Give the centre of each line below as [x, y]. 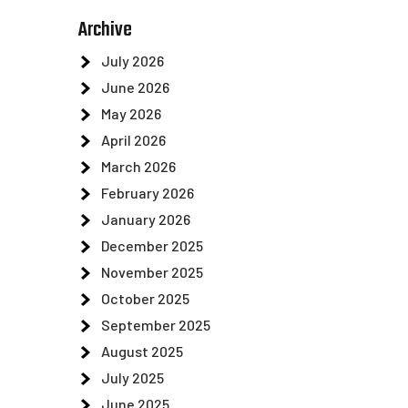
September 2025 [156, 325]
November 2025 [152, 272]
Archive [105, 30]
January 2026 [146, 219]
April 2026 [133, 140]
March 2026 [138, 166]
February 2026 [148, 193]
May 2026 [131, 113]
